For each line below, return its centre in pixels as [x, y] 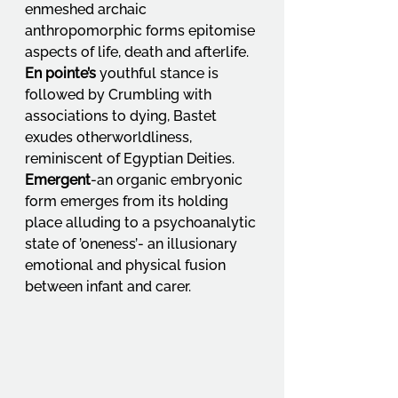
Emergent [58, 180]
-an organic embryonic [168, 180]
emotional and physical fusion [127, 266]
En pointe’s [60, 74]
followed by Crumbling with [120, 95]
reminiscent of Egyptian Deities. [131, 159]
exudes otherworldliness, [110, 138]
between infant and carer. [108, 287]
